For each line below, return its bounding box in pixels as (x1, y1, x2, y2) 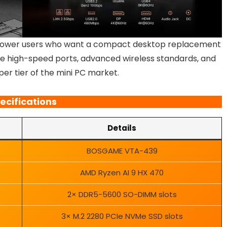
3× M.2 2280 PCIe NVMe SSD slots (61, 211, 183, 222)
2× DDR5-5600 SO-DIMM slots (67, 189, 177, 200)
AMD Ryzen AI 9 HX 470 (80, 167, 164, 178)
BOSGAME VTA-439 (86, 145, 158, 157)
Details (107, 123, 136, 134)
